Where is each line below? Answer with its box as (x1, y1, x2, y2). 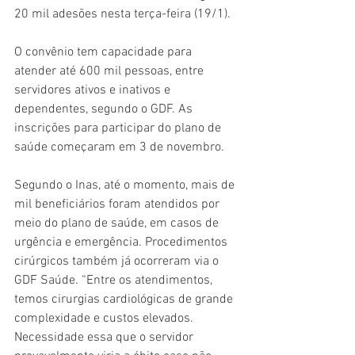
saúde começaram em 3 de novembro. (14, 139, 224, 156)
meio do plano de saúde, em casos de (14, 216, 222, 232)
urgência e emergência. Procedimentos (14, 235, 231, 251)
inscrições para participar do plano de (14, 120, 224, 137)
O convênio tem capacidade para (14, 44, 195, 61)
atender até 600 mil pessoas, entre (14, 63, 207, 80)
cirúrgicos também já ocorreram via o (14, 254, 222, 270)
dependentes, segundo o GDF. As (14, 101, 196, 118)
